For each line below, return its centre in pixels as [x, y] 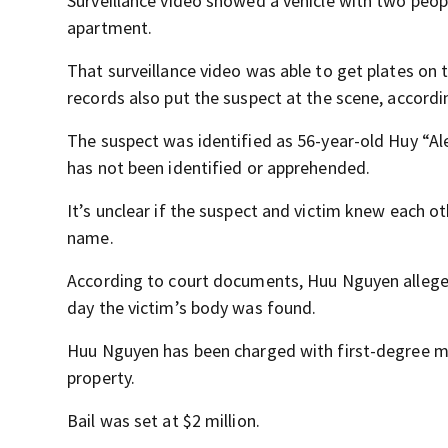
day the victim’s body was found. [192, 308]
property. [101, 378]
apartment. [110, 28]
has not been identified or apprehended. [219, 168]
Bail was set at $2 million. [163, 421]
